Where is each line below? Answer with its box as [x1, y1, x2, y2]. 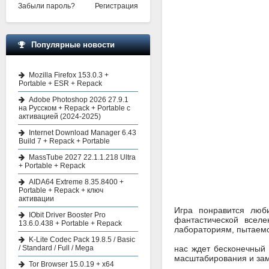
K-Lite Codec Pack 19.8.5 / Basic [29, 235, 135, 244]
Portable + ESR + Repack [19, 79, 102, 88]
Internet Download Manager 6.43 [29, 128, 136, 137]
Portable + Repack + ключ [19, 186, 103, 195]
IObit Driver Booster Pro [29, 211, 106, 219]
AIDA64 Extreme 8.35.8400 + [29, 178, 124, 186]
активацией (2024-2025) [19, 112, 101, 121]
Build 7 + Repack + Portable [19, 137, 110, 145]
